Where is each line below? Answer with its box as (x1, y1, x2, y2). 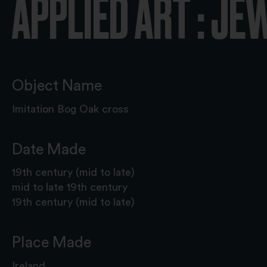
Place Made (12, 235, 91, 251)
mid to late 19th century (12, 182, 128, 193)
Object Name (12, 78, 102, 94)
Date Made (12, 141, 86, 157)
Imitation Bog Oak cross (12, 104, 129, 114)
